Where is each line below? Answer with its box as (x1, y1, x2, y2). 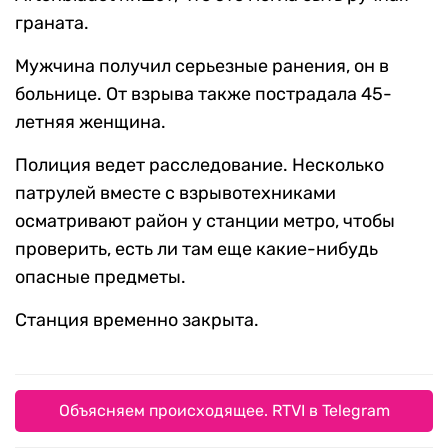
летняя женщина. (15, 111, 166, 134)
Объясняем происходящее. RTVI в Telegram (58, 401, 390, 421)
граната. (15, 12, 89, 35)
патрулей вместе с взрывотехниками (15, 182, 336, 205)
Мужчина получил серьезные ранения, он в (15, 55, 389, 78)
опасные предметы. (15, 266, 186, 289)
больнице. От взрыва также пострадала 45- (15, 83, 392, 106)
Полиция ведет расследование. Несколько (15, 154, 384, 177)
